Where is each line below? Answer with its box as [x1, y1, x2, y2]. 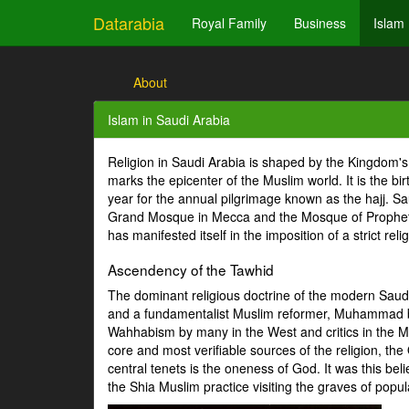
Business [294, 14, 346, 32]
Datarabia [93, 11, 164, 35]
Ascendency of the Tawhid [108, 259, 274, 279]
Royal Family [192, 14, 267, 32]
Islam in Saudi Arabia [108, 110, 230, 129]
